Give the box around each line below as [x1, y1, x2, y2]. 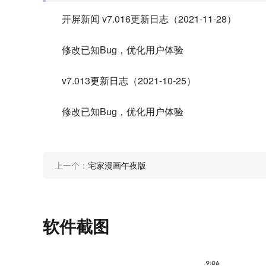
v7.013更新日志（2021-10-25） [62, 74, 196, 87]
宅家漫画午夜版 [88, 159, 146, 171]
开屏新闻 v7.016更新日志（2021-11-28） [62, 12, 236, 26]
